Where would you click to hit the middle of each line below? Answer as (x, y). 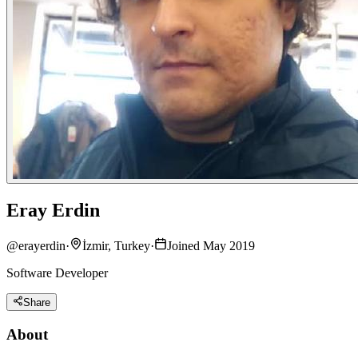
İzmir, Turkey (116, 245)
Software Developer (57, 272)
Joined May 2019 (211, 245)
